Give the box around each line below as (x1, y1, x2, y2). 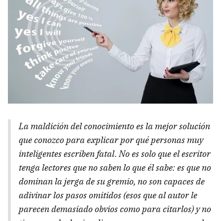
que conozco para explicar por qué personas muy (19, 134, 203, 146)
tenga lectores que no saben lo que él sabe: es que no (19, 162, 211, 174)
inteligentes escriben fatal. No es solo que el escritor (19, 148, 211, 160)
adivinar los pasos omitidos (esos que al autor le (19, 189, 197, 201)
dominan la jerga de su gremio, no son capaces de (19, 176, 205, 187)
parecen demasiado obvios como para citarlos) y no (19, 203, 211, 215)
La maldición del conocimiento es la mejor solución (19, 120, 210, 132)
